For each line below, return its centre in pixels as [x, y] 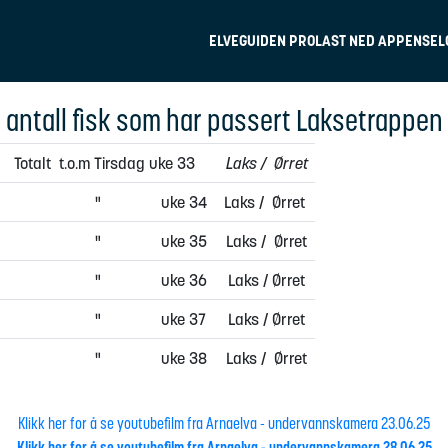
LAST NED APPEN [368, 40]
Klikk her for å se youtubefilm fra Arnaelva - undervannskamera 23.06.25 [224, 423]
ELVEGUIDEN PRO [261, 40]
